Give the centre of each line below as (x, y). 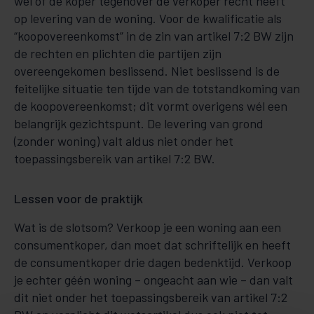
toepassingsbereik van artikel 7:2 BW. (115, 158)
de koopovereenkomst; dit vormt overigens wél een (151, 106)
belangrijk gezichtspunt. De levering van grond (139, 123)
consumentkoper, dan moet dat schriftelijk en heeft (152, 245)
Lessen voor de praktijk (78, 198)
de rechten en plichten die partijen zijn (118, 53)
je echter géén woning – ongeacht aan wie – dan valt (153, 280)
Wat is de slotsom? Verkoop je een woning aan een (148, 227)
